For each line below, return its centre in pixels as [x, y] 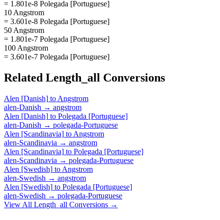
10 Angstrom [24, 12]
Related [25, 77]
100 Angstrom [26, 48]
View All [19, 204]
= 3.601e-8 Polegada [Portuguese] [57, 21]
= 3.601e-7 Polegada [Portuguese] [57, 56]
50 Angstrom [24, 30]
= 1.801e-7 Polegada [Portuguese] [57, 39]
